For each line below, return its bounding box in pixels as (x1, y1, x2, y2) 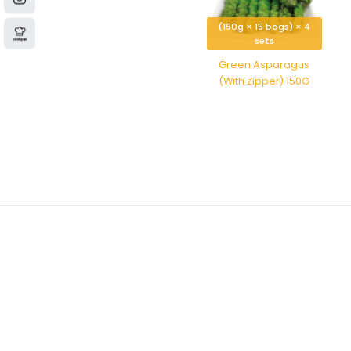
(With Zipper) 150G (219, 74, 309, 88)
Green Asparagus (219, 58, 309, 71)
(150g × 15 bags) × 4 (218, 20, 310, 33)
